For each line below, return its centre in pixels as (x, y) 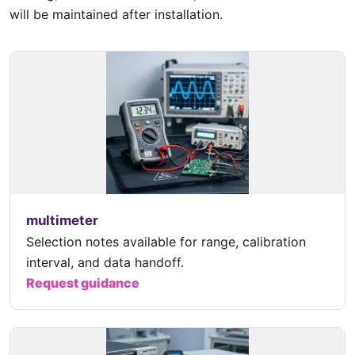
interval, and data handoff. (105, 263)
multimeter (62, 221)
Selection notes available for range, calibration (166, 242)
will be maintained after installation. (116, 14)
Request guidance (83, 283)
